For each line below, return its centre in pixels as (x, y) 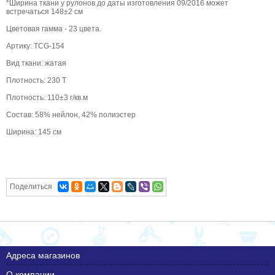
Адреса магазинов (43, 255)
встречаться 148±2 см (45, 11)
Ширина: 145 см (34, 132)
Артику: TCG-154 (35, 46)
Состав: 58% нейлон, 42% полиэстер (71, 114)
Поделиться (31, 186)
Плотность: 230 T (36, 80)
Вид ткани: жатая (36, 63)
